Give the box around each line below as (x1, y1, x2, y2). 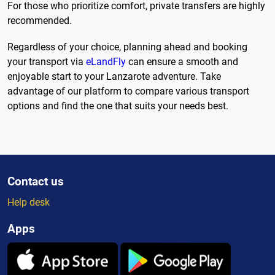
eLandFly (86, 55, 126, 68)
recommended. (7, 14, 72, 26)
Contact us (7, 174, 64, 189)
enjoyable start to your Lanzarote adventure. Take (7, 70, 221, 82)
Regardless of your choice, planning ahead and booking (7, 41, 247, 53)
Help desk (7, 196, 50, 209)
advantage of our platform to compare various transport (7, 85, 249, 97)
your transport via (7, 55, 86, 68)
